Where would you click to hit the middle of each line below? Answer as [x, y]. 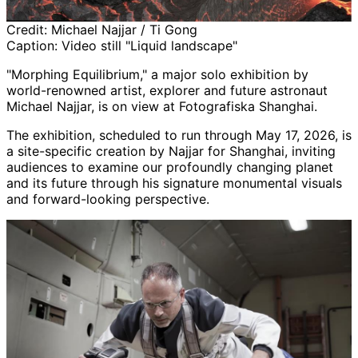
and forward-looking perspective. [108, 199]
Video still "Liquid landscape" [149, 45]
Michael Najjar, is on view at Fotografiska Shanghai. [162, 106]
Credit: [29, 29]
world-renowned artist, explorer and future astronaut [167, 90]
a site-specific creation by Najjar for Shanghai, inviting [171, 151]
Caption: [34, 45]
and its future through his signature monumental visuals [174, 183]
